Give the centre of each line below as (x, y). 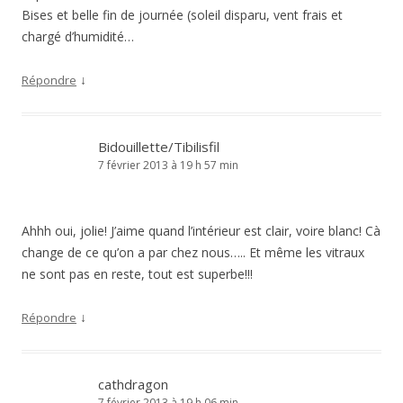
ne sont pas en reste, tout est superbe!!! (137, 274)
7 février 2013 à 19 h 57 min (168, 165)
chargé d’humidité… (78, 36)
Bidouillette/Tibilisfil (159, 147)
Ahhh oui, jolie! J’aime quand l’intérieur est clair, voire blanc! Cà (201, 231)
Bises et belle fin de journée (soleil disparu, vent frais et (182, 15)
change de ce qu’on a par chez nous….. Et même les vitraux (193, 252)
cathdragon (133, 384)
